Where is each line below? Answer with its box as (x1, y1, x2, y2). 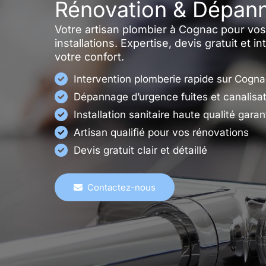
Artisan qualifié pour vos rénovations (74, 126, 249, 139)
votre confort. (55, 50, 124, 64)
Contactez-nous (87, 182, 156, 194)
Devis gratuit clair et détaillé (74, 144, 207, 157)
